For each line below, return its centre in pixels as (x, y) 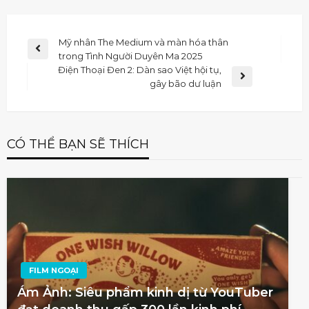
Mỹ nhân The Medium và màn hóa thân (143, 42)
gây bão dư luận (186, 83)
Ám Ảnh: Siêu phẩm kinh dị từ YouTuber (145, 292)
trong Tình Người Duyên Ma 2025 (130, 56)
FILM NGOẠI (54, 270)
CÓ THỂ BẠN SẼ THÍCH (78, 144)
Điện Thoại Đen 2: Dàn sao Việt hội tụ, (140, 69)
